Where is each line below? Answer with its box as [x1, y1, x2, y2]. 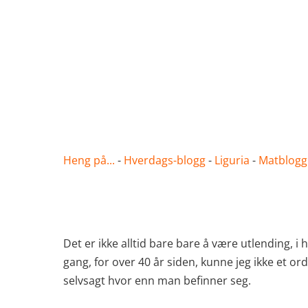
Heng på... [63, 153, 115, 168]
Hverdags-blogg [124, 153, 206, 168]
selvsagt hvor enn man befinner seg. [63, 273, 251, 288]
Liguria [214, 153, 250, 168]
